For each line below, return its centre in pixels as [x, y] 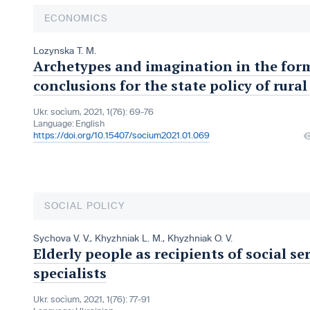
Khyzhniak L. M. [129, 239]
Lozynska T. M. [65, 51]
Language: [54, 124]
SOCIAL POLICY [85, 206]
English [90, 124]
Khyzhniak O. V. [200, 239]
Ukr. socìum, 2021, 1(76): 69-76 [93, 112]
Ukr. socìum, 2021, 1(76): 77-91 [92, 300]
